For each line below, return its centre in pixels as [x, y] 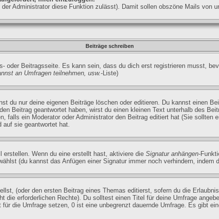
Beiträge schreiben [109, 46]
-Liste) [109, 73]
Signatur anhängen [172, 154]
